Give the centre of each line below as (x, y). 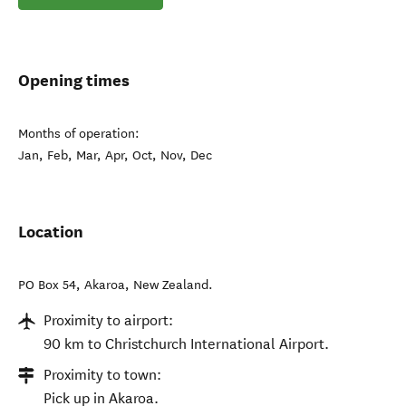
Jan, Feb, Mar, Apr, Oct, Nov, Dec (115, 155)
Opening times (74, 80)
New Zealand (171, 285)
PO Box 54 (47, 285)
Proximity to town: (102, 375)
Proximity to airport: (108, 320)
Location (51, 232)
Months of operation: (79, 134)
